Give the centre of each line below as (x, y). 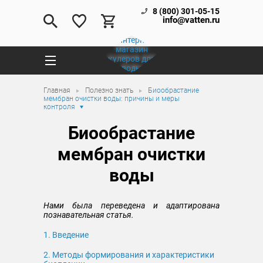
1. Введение (66, 235)
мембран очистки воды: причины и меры (112, 99)
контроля (59, 107)
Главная (58, 90)
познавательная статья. (89, 215)
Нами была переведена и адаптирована (131, 205)
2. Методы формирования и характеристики (129, 255)
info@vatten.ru (191, 20)
